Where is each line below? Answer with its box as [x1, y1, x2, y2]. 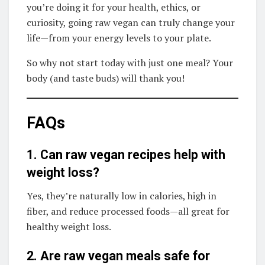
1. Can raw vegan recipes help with [27, 147, 225, 163]
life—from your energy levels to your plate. [27, 31, 211, 45]
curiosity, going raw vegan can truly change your [27, 16, 235, 30]
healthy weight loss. [27, 220, 111, 234]
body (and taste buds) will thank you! [27, 72, 185, 85]
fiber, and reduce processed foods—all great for [27, 205, 230, 218]
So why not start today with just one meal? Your [27, 56, 233, 70]
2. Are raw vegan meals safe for [27, 248, 210, 263]
